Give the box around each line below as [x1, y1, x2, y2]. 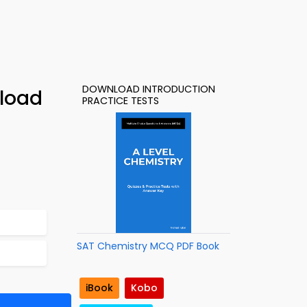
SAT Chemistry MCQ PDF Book [77, 239, 219, 253]
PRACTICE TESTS [82, 94, 159, 108]
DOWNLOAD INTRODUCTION [82, 82, 215, 96]
